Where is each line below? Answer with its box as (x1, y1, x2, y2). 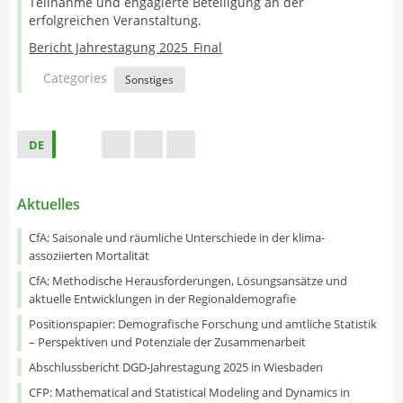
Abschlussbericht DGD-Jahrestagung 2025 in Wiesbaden (29, 359, 324, 376)
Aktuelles (17, 194, 81, 215)
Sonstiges (125, 71, 175, 87)
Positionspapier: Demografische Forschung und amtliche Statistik (29, 316, 378, 333)
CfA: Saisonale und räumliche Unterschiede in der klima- (29, 229, 326, 246)
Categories (43, 69, 112, 87)
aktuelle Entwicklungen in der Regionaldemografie (29, 291, 297, 308)
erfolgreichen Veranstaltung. (29, 12, 202, 30)
